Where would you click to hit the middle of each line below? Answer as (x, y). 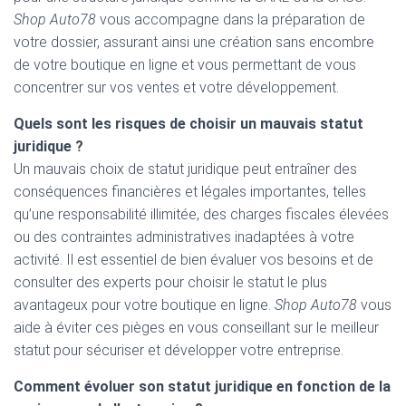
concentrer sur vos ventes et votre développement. (176, 87)
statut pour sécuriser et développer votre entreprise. (179, 350)
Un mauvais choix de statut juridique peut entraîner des (185, 169)
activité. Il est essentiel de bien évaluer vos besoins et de (193, 260)
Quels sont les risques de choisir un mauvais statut (188, 124)
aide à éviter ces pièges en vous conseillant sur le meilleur (196, 328)
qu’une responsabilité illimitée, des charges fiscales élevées (201, 214)
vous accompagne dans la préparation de (231, 19)
